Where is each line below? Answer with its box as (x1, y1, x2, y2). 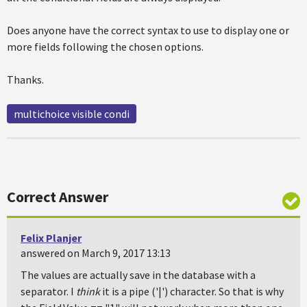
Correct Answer (7, 187, 108, 206)
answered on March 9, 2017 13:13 (21, 246, 171, 260)
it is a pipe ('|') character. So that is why (100, 284, 284, 298)
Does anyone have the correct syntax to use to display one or (7, 23, 289, 37)
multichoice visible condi (14, 107, 130, 121)
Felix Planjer (21, 231, 82, 245)
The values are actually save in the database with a (21, 268, 256, 282)
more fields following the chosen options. (7, 40, 204, 53)
